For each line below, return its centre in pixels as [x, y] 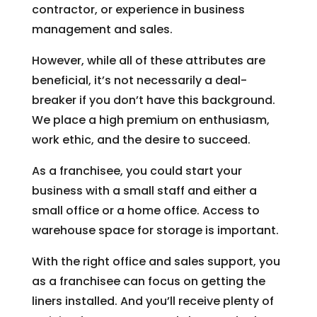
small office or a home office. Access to [145, 210]
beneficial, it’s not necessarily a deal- [139, 80]
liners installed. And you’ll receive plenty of [152, 301]
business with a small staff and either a [144, 190]
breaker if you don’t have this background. [153, 100]
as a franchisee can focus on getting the [148, 281]
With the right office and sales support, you [156, 261]
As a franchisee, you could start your [137, 171]
